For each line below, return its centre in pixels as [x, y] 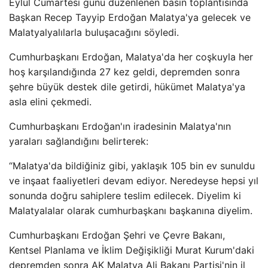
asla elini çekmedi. [50, 102]
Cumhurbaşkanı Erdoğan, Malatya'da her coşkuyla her [131, 57]
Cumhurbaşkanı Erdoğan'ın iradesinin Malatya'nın [120, 126]
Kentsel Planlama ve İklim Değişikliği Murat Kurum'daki [132, 250]
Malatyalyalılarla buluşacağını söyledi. [94, 32]
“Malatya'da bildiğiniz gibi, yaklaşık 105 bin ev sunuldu [132, 166]
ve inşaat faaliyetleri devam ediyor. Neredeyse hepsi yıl [134, 181]
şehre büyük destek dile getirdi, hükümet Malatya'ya [127, 87]
